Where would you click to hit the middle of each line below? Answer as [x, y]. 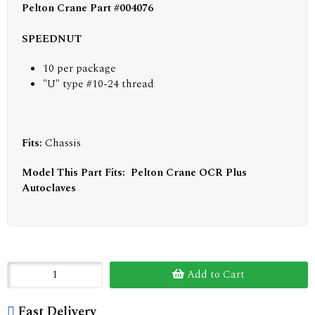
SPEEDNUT [52, 39]
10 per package [79, 68]
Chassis [63, 143]
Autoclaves [49, 188]
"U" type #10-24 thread [98, 84]
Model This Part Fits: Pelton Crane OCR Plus [134, 172]
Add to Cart [215, 274]
